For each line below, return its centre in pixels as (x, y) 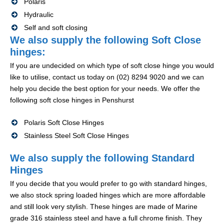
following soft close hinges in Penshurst (72, 100)
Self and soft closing (56, 28)
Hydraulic (39, 15)
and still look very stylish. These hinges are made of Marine (104, 207)
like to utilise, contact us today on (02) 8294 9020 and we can (107, 77)
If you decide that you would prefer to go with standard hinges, (108, 184)
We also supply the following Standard (102, 158)
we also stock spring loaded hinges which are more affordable (108, 195)
